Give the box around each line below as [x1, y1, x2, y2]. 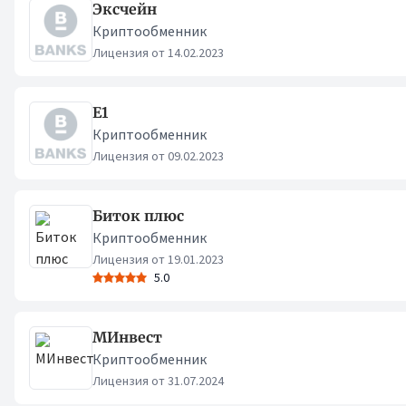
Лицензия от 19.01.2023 [92, 251, 224, 267]
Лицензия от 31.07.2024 [92, 372, 224, 389]
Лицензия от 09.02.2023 [92, 148, 224, 164]
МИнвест [92, 328, 162, 346]
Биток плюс [92, 207, 184, 225]
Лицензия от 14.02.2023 [92, 44, 224, 61]
